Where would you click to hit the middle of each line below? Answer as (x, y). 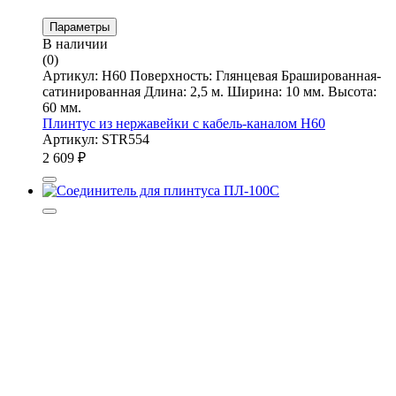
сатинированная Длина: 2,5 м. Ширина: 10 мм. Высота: (209, 91)
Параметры (80, 27)
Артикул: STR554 (96, 139)
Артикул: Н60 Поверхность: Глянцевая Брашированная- (212, 75)
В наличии (75, 43)
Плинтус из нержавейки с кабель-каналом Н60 (184, 123)
